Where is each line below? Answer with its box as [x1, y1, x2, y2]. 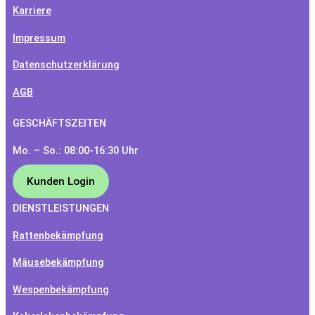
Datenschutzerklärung [13, 58, 120, 72]
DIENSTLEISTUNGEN [13, 202, 109, 215]
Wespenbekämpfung [13, 283, 109, 296]
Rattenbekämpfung [13, 229, 103, 242]
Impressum [13, 31, 65, 44]
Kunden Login [27, 174, 95, 188]
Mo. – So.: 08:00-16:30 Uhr [13, 143, 139, 157]
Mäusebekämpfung [13, 256, 104, 269]
